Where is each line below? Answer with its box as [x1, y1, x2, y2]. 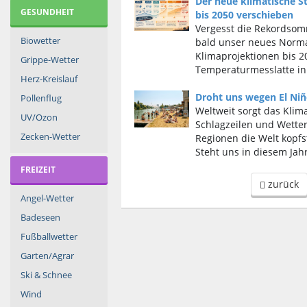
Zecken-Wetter [21, 130, 80, 143]
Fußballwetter [21, 230, 77, 243]
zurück [265, 177, 299, 191]
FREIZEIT [21, 164, 56, 175]
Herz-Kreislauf [21, 73, 77, 85]
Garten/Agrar [21, 249, 74, 262]
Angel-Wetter [21, 192, 74, 204]
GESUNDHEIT [21, 6, 74, 18]
